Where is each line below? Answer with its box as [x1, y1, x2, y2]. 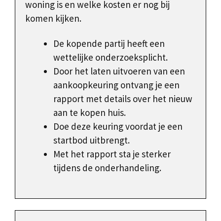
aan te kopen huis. [53, 106, 126, 118]
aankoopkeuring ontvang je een [53, 78, 180, 91]
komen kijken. [25, 12, 81, 25]
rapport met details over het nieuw [53, 92, 192, 105]
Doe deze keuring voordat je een [53, 120, 183, 132]
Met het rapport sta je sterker [53, 147, 171, 160]
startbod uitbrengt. [53, 134, 130, 146]
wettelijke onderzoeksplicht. [53, 51, 168, 63]
